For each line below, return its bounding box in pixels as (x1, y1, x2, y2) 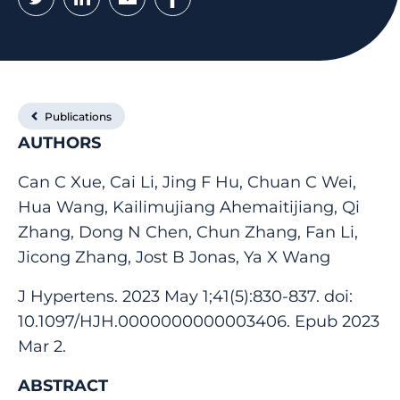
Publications (45, 109, 112, 123)
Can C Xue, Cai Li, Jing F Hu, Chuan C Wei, (18, 171, 356, 192)
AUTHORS (18, 131, 101, 153)
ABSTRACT (18, 374, 108, 396)
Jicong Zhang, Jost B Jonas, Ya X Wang (18, 246, 330, 267)
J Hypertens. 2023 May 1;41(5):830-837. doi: (18, 285, 353, 306)
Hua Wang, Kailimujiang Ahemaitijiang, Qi (18, 196, 360, 217)
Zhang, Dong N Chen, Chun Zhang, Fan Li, (18, 221, 358, 242)
